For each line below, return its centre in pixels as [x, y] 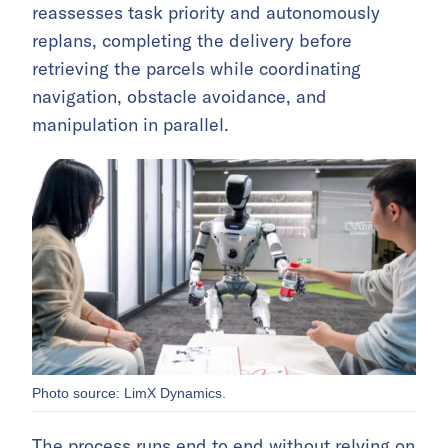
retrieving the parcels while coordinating [196, 68]
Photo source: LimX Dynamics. [129, 393]
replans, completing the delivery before [192, 40]
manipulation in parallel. [130, 124]
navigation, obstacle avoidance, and [179, 96]
